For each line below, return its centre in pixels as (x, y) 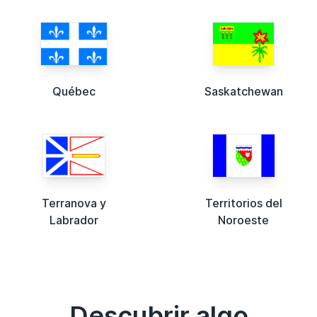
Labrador (74, 220)
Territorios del (243, 203)
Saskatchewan (243, 91)
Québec (74, 91)
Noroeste (243, 220)
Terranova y (74, 203)
